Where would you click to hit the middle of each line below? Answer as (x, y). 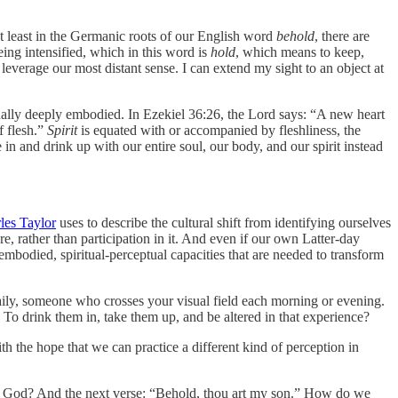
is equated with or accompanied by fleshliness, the (219, 130)
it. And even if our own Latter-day (264, 238)
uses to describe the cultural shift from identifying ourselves (223, 222)
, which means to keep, (300, 52)
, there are (342, 36)
